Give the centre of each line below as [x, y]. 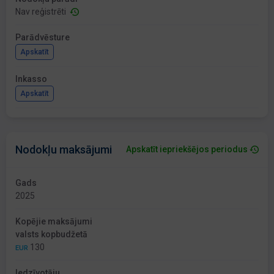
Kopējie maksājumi [54, 222]
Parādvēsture [43, 38]
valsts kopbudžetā [51, 235]
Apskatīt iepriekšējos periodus [187, 150]
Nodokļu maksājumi [64, 150]
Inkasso [31, 79]
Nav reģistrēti [43, 12]
